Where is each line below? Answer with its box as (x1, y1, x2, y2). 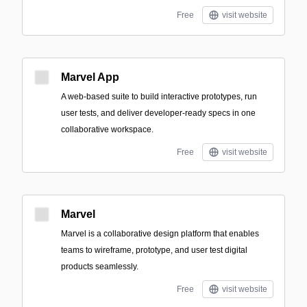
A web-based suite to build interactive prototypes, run (61, 92, 257, 101)
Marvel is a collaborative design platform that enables (61, 229, 259, 238)
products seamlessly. (61, 262, 138, 271)
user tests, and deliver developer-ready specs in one (61, 108, 256, 118)
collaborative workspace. (61, 125, 153, 134)
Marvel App (61, 71, 119, 83)
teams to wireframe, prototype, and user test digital (61, 245, 247, 255)
